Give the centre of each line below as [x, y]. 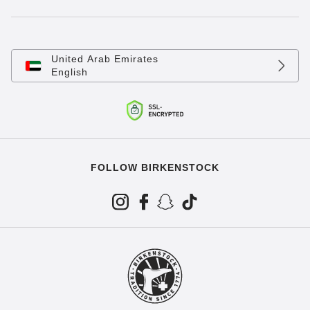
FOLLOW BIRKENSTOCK [155, 168]
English [70, 72]
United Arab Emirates [105, 59]
